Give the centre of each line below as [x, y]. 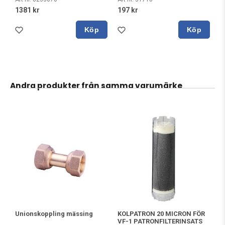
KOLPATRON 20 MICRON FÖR [161, 214]
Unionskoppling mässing [54, 213]
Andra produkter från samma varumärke [96, 85]
